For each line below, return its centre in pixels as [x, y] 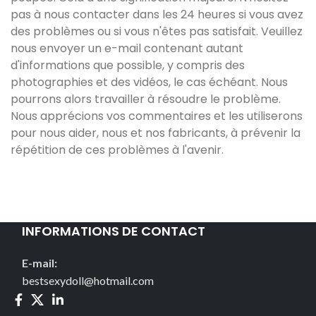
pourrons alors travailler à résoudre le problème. [146, 99]
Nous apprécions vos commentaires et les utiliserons [157, 116]
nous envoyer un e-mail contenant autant [127, 48]
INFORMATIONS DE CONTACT [114, 231]
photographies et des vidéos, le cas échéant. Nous [149, 82]
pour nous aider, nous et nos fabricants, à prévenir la [156, 133]
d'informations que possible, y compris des [128, 65]
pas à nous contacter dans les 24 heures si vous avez [157, 14]
